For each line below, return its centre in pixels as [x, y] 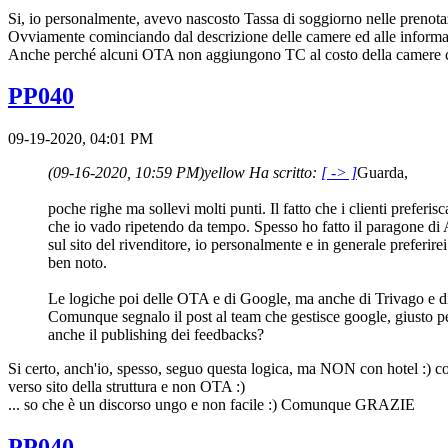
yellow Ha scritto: [262, 173]
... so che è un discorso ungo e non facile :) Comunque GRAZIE [211, 405]
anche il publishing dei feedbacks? [156, 335]
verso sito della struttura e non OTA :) [126, 387]
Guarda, [382, 173]
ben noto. [77, 263]
